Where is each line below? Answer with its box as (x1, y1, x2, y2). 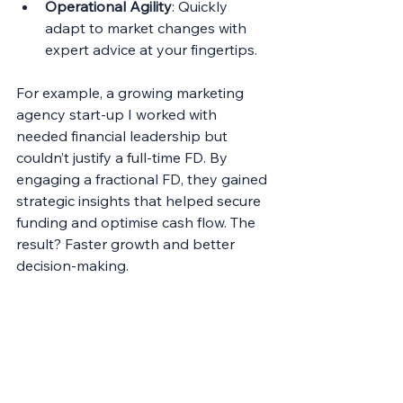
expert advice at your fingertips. (45, 40, 257, 58)
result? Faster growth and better (16, 235, 238, 253)
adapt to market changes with (45, 19, 250, 37)
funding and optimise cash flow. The (16, 213, 259, 231)
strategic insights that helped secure (16, 192, 264, 210)
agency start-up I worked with (16, 105, 220, 123)
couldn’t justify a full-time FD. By (16, 148, 231, 166)
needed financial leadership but (16, 127, 231, 145)
